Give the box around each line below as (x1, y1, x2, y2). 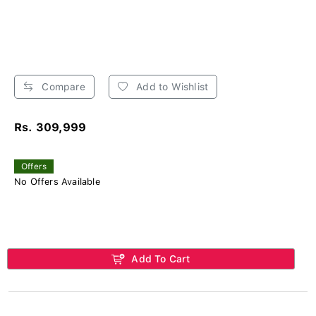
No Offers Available (14, 176, 100, 187)
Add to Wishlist (133, 80, 209, 92)
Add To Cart (128, 253, 190, 265)
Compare (39, 80, 85, 92)
